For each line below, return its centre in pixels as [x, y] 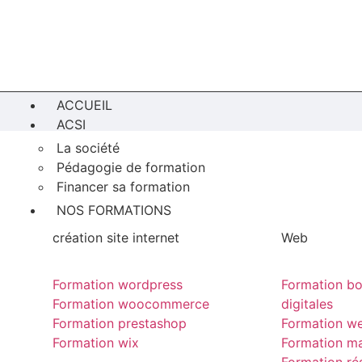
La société [88, 148]
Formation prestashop [120, 324]
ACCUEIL [84, 105]
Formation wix [96, 343]
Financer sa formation [123, 187]
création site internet [116, 238]
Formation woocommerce [131, 304]
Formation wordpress [118, 285]
